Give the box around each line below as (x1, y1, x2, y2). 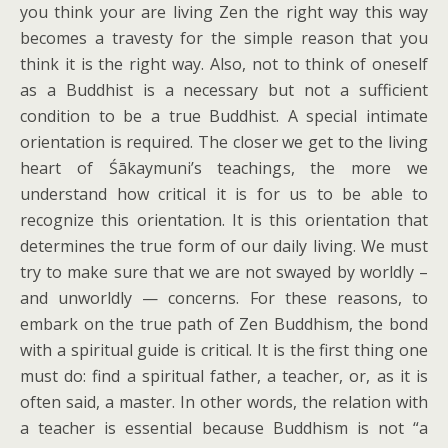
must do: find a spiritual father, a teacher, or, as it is (20, 365, 428, 387)
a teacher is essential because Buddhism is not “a (20, 417, 428, 439)
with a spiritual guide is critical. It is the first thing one (20, 339, 428, 361)
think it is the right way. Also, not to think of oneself (20, 53, 428, 75)
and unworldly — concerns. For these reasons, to (20, 287, 428, 309)
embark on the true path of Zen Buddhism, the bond (20, 313, 428, 335)
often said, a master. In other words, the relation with (20, 391, 428, 413)
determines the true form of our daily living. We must (20, 235, 428, 257)
